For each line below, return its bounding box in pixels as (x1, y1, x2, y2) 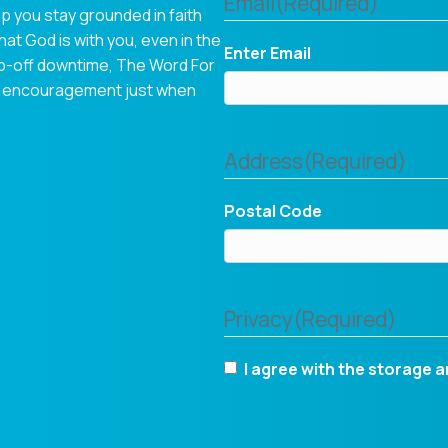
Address (224, 146, 303, 175)
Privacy (224, 304, 293, 333)
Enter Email (224, 41, 311, 64)
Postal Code (224, 199, 322, 222)
